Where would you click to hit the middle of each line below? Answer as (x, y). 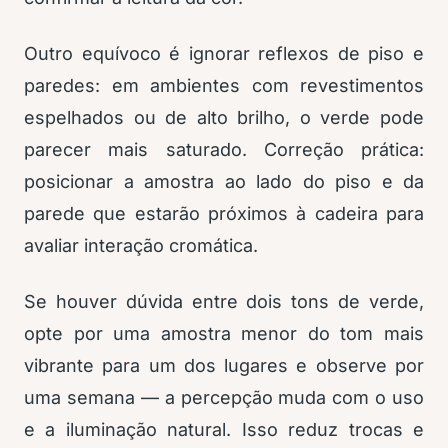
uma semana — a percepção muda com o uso (224, 397)
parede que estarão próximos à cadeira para (224, 213)
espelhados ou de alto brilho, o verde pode (224, 117)
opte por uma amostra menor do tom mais (224, 333)
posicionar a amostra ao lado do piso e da (224, 181)
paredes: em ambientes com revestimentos (224, 85)
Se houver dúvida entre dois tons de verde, (224, 301)
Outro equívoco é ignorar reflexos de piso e (224, 53)
